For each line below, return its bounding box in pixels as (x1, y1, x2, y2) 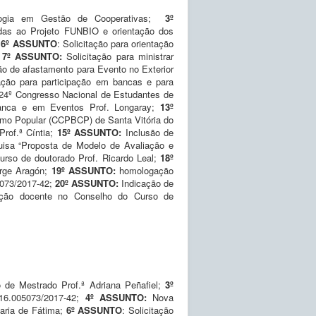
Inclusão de (121, 125, 174, 139)
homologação (119, 163, 174, 177)
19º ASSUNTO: (51, 163, 120, 177)
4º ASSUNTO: (85, 290, 153, 304)
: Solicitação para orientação (56, 36, 174, 50)
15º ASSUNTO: (56, 125, 122, 139)
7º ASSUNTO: (1, 49, 67, 63)
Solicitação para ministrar (66, 49, 174, 63)
